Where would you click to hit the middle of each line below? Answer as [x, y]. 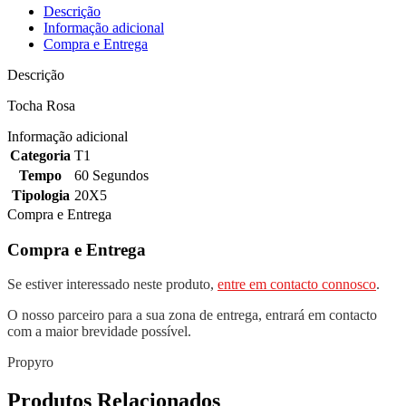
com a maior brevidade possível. [99, 332]
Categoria [40, 155]
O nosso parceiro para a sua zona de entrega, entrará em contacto [192, 315]
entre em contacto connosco [297, 285]
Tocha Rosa [41, 105]
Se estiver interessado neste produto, [112, 285]
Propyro [30, 362]
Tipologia [40, 195]
